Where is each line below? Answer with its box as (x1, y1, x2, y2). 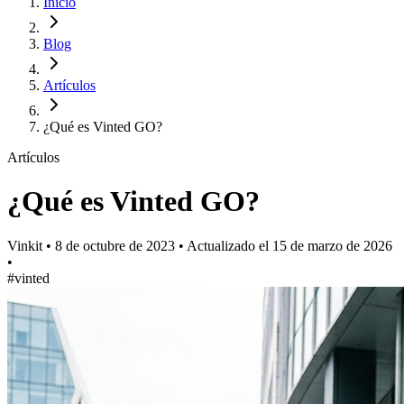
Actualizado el (187, 237, 272, 253)
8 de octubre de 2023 (55, 237, 179, 253)
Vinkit (7, 237, 46, 253)
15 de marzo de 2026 (272, 237, 392, 253)
